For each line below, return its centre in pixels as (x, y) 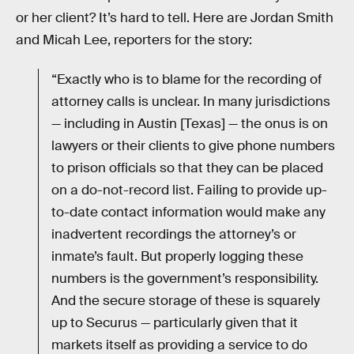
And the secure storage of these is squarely (186, 300)
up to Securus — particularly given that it (175, 322)
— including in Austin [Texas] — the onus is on (190, 123)
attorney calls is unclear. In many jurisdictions (191, 101)
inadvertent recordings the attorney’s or (174, 234)
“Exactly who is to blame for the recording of (186, 79)
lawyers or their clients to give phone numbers (193, 145)
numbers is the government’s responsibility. (185, 278)
